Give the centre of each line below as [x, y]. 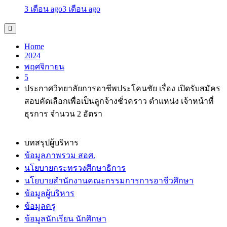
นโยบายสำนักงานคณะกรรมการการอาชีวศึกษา [109, 180]
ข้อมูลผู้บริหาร [49, 193]
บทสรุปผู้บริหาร [51, 142]
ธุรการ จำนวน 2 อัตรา [63, 113]
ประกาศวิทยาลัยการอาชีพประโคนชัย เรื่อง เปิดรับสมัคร [122, 88]
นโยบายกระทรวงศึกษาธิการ [75, 168]
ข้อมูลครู [40, 206]
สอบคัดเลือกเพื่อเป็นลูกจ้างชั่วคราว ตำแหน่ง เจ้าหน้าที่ [119, 101]
